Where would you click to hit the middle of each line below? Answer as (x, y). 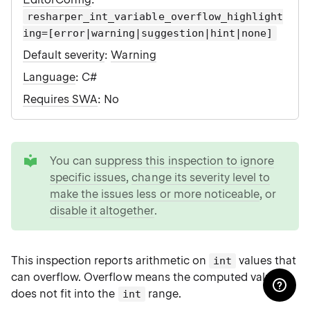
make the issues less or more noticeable (155, 194)
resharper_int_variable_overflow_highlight (155, 17)
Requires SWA (61, 99)
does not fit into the (65, 294)
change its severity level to (201, 177)
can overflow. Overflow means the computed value (145, 277)
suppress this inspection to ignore (185, 161)
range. (163, 294)
